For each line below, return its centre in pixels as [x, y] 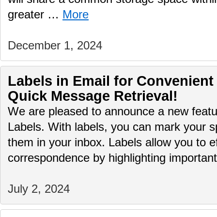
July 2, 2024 [39, 189]
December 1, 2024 [55, 46]
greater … [35, 15]
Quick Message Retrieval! [93, 96]
